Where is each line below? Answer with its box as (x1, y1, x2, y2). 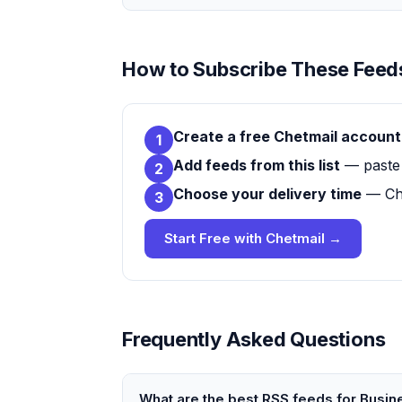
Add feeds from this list (173, 156, 340, 174)
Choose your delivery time (173, 185, 362, 203)
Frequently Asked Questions (122, 328, 386, 351)
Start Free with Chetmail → (164, 230, 342, 247)
